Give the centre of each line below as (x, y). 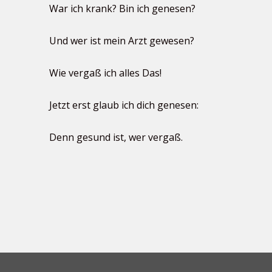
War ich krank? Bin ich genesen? (122, 8)
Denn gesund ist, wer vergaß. (116, 137)
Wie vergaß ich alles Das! (105, 73)
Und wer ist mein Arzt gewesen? (121, 41)
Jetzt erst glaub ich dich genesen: (124, 105)
